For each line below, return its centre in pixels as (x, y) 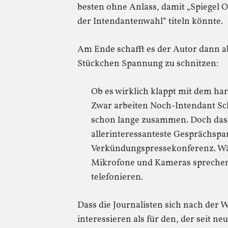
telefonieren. (117, 177)
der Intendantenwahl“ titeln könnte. (150, 22)
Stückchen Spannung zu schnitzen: (148, 64)
